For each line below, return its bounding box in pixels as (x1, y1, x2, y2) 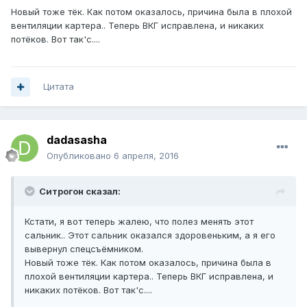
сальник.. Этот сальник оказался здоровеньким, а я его (25, 230, 275, 241)
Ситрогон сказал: (39, 186, 121, 197)
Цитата (43, 81, 74, 93)
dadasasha (47, 133, 107, 147)
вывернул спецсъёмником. (25, 243, 143, 255)
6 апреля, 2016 (114, 150, 179, 162)
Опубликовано (47, 150, 114, 162)
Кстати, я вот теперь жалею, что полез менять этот (25, 216, 254, 228)
